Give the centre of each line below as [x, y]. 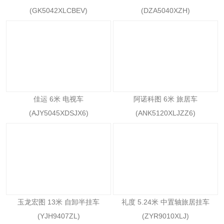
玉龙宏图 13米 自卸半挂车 [58, 202]
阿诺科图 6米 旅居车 [165, 99]
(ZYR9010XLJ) [165, 216]
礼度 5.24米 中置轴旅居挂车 [165, 202]
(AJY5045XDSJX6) [58, 113]
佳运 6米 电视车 [58, 99]
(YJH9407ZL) [58, 216]
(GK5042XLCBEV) [58, 10]
